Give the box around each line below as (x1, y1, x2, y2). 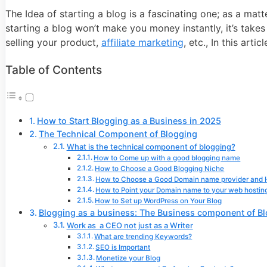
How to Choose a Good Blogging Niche (95, 164, 225, 173)
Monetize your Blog (96, 253, 161, 262)
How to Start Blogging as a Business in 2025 (36, 115, 221, 126)
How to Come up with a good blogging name (94, 153, 241, 162)
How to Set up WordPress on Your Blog (95, 196, 222, 205)
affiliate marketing (101, 36, 184, 49)
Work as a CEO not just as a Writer (66, 220, 193, 230)
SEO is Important (95, 243, 151, 252)
